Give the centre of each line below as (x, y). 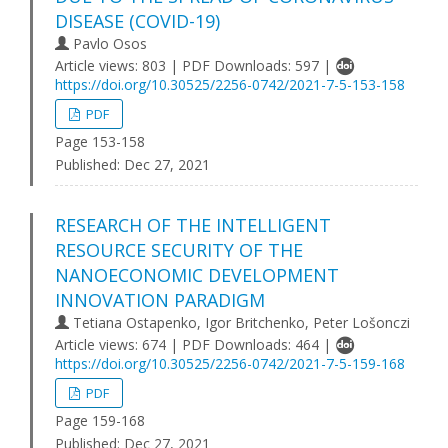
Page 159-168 (100, 420)
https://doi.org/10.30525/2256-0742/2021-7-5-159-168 (230, 363)
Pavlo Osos (108, 43)
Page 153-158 (100, 141)
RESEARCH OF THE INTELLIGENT (193, 225)
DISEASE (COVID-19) (137, 21)
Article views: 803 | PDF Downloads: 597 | (195, 65)
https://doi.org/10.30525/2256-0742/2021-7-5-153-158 (230, 84)
